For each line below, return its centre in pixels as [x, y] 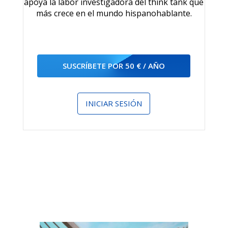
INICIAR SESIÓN [114, 103]
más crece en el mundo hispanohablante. [114, 13]
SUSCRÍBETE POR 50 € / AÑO [114, 66]
